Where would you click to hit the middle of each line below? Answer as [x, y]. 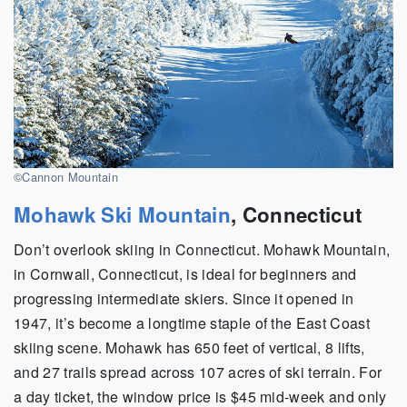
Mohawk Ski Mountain [123, 215]
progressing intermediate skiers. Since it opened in [184, 299]
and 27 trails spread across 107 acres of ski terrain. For [198, 372]
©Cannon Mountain [66, 177]
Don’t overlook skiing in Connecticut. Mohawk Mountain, [202, 250]
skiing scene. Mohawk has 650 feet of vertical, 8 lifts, [189, 348]
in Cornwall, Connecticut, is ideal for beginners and [185, 274]
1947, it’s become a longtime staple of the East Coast [192, 323]
